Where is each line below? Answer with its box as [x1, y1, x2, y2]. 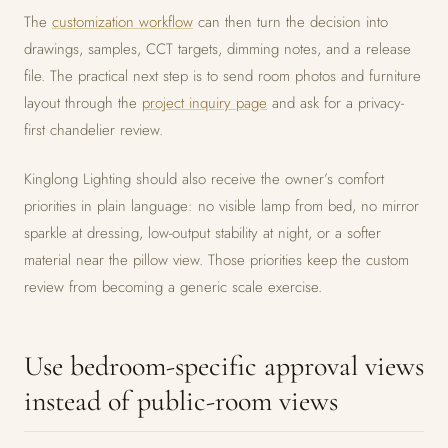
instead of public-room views [24, 383, 338, 418]
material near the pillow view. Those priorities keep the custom [24, 248, 409, 271]
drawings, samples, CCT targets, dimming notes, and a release [24, 37, 411, 60]
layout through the [24, 91, 142, 114]
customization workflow [52, 10, 193, 33]
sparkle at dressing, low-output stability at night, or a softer [24, 221, 381, 244]
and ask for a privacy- [267, 91, 404, 114]
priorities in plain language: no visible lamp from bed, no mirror [24, 194, 419, 217]
